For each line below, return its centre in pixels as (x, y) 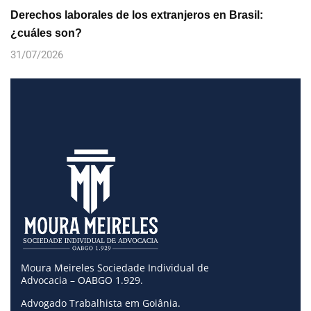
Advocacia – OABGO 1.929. (82, 280)
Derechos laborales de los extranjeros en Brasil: (137, 15)
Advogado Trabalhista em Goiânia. (101, 303)
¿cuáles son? (46, 33)
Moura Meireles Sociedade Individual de (115, 268)
